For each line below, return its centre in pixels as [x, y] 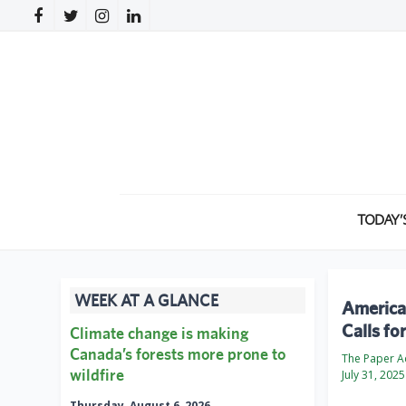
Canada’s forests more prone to [178, 354]
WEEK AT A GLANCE [146, 301]
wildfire [97, 375]
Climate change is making [159, 333]
